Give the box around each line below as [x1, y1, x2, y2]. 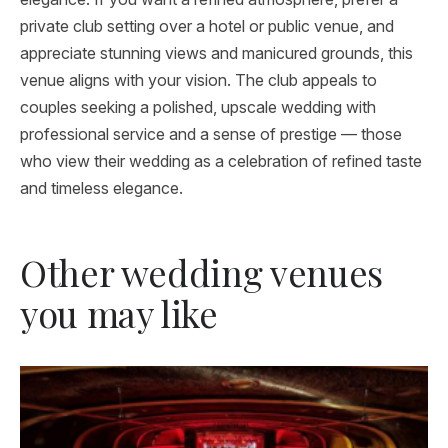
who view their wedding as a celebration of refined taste [20, 151, 422, 171]
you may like [20, 289, 218, 337]
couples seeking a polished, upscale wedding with [20, 97, 376, 117]
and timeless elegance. [20, 178, 183, 198]
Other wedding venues [20, 248, 383, 296]
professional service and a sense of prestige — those [20, 124, 402, 144]
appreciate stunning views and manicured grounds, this [20, 43, 413, 63]
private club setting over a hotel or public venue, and [20, 16, 394, 36]
